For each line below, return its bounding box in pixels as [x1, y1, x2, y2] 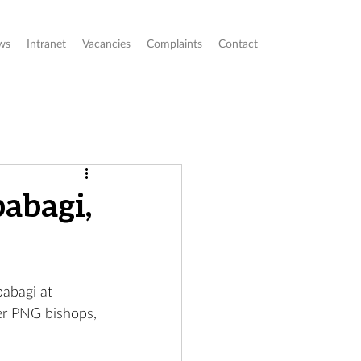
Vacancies [82, 39, 131, 50]
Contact [218, 39, 258, 50]
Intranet [27, 39, 66, 50]
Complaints [147, 39, 202, 50]
